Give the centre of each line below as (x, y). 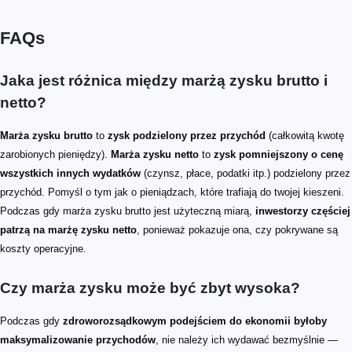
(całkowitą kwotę (305, 135)
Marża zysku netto (155, 154)
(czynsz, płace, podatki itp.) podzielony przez (246, 173)
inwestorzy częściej (303, 211)
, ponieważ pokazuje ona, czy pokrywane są (237, 229)
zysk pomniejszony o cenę (279, 154)
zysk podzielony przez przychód (187, 135)
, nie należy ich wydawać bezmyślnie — (247, 339)
